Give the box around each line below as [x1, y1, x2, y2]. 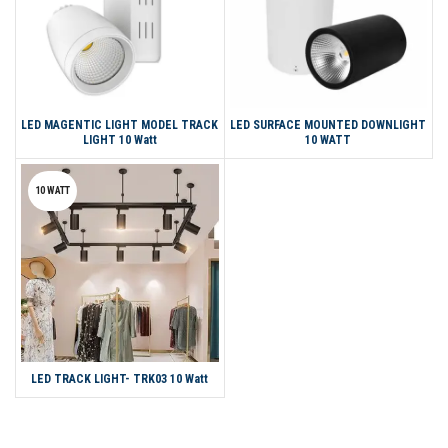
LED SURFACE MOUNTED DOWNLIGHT [230, 118, 427, 133]
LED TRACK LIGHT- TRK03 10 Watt [31, 371, 209, 386]
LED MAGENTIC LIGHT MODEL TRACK [21, 118, 219, 133]
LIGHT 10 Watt [82, 133, 157, 148]
